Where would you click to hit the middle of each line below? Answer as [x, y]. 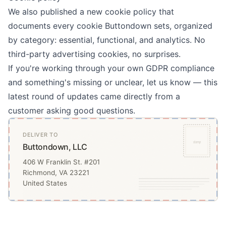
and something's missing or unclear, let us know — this [113, 82]
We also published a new [56, 11]
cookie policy [131, 11]
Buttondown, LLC [55, 147]
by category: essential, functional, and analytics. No [107, 40]
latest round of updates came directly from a [94, 96]
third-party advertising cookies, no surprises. [94, 54]
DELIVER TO [40, 134]
